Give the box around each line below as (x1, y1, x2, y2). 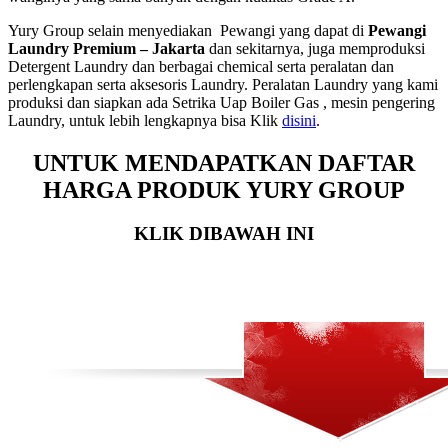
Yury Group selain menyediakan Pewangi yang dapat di (8, 21, 368, 39)
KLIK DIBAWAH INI (134, 223, 314, 245)
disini (282, 111, 316, 129)
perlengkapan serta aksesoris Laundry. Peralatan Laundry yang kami (8, 75, 438, 93)
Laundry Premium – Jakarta (8, 39, 209, 57)
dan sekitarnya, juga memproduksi (209, 39, 425, 57)
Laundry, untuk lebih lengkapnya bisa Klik (8, 111, 282, 129)
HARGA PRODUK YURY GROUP (43, 176, 405, 203)
